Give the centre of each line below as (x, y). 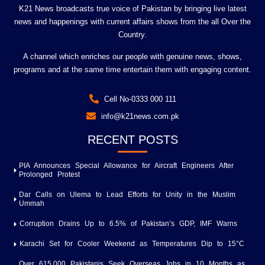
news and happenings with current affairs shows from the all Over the (132, 22)
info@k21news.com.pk (140, 116)
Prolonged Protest (49, 175)
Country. (132, 35)
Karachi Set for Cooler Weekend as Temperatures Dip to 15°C (132, 244)
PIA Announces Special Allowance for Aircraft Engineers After (126, 166)
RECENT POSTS (132, 140)
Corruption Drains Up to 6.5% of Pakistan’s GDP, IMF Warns (128, 224)
